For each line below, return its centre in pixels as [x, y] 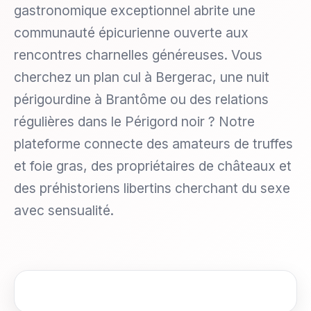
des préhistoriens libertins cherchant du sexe [152, 188]
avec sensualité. [64, 210]
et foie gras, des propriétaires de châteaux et [153, 166]
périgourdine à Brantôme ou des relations [141, 99]
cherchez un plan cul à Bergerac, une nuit [142, 77]
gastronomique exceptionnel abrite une [135, 10]
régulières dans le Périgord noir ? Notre [134, 121]
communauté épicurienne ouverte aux [131, 33]
